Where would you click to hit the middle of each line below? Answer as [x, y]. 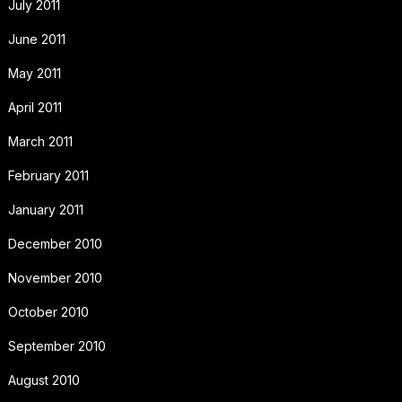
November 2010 [55, 278]
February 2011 [48, 176]
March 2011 [40, 142]
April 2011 [35, 108]
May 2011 [34, 74]
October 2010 [48, 312]
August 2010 [44, 380]
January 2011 [45, 210]
